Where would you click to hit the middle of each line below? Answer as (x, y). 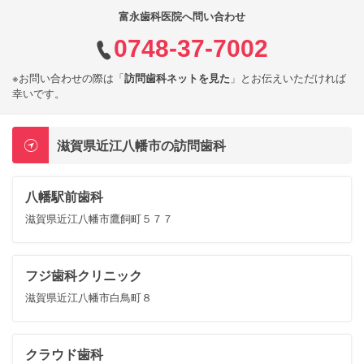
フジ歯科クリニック (84, 276)
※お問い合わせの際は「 (68, 78)
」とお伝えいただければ (288, 78)
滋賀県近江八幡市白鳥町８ (89, 298)
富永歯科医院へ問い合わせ (182, 16)
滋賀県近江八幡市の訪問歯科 (141, 145)
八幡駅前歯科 (64, 197)
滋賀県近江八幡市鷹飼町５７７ (99, 219)
